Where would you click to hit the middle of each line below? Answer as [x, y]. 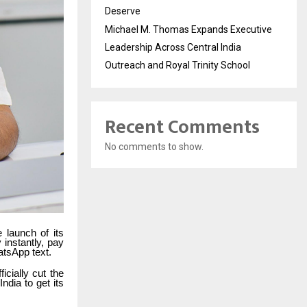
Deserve [123, 11]
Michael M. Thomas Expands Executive [188, 29]
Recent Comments [182, 127]
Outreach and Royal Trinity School [177, 65]
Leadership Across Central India [173, 47]
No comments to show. [154, 147]
